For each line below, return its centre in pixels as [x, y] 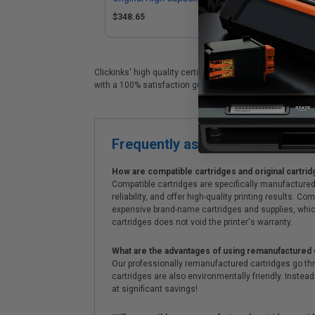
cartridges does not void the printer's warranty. [202, 222]
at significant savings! [155, 289]
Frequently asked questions [201, 144]
